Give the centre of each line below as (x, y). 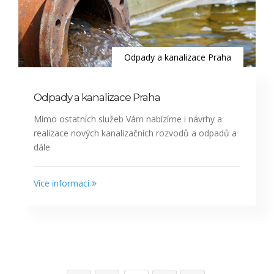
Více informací (63, 183)
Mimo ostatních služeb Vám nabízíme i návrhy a (128, 119)
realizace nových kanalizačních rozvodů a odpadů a (135, 133)
